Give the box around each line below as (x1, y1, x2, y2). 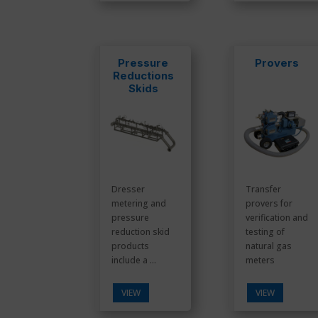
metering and (111, 197, 167, 209)
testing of (245, 225, 285, 238)
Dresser (111, 182, 146, 195)
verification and (245, 211, 308, 224)
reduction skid (111, 225, 170, 238)
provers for (245, 197, 292, 209)
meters (245, 253, 275, 266)
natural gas (245, 239, 292, 252)
